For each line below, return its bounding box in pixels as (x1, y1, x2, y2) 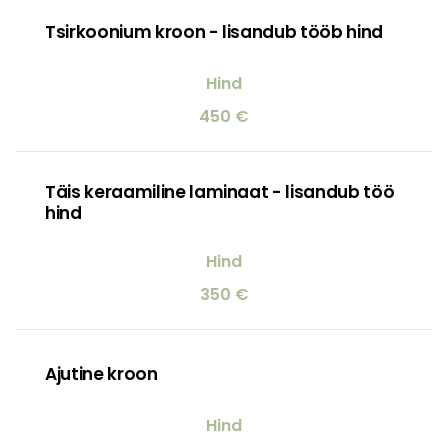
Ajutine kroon (45, 361, 158, 386)
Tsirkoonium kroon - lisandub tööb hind (45, 19, 384, 44)
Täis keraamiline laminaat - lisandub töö (45, 179, 395, 204)
